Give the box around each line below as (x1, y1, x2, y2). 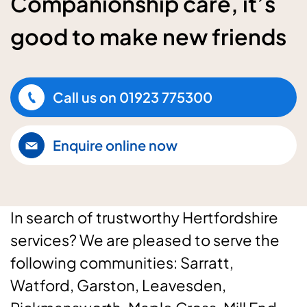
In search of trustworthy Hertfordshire (10, 208, 278, 227)
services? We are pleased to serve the (10, 230, 280, 249)
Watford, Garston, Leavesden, (10, 275, 226, 295)
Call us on (53, 88, 116, 106)
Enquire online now (53, 136, 177, 153)
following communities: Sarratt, (10, 253, 234, 272)
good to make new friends (10, 23, 286, 50)
